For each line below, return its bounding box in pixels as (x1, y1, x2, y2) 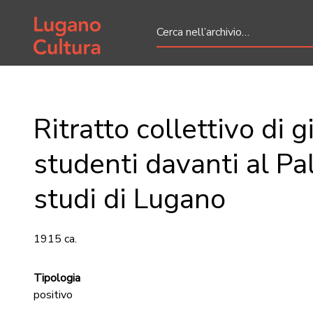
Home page (33, 11, 90, 27)
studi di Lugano (34, 180, 226, 218)
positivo (34, 287, 73, 303)
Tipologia (34, 270, 80, 286)
